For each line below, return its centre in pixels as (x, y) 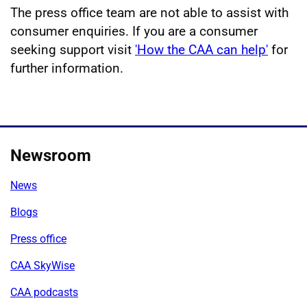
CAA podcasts (44, 293)
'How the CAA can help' (201, 50)
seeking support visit (73, 50)
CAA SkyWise (42, 266)
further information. (67, 69)
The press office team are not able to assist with (149, 13)
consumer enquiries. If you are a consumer (134, 32)
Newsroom (51, 156)
